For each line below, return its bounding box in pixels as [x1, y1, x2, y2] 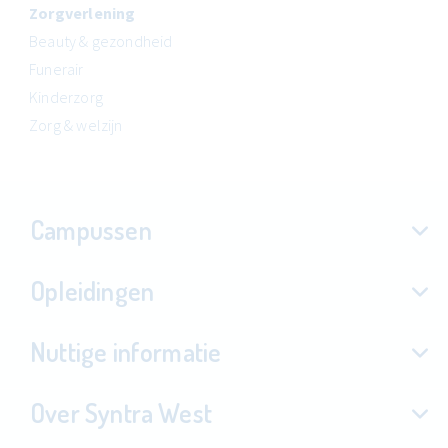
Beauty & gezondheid [29, 30, 173, 51]
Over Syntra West [30, 395, 213, 429]
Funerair [29, 58, 84, 79]
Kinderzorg [29, 86, 103, 107]
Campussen [30, 212, 152, 246]
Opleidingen [30, 273, 155, 307]
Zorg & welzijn [29, 114, 123, 135]
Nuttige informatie [30, 334, 222, 368]
